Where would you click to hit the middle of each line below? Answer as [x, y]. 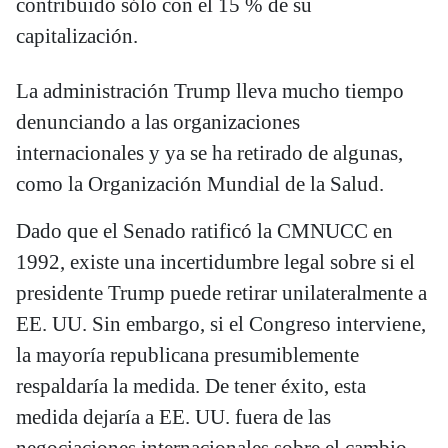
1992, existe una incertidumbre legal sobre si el [215, 262]
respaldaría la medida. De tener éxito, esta [191, 386]
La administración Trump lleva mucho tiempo [210, 91]
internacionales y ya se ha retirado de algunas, [209, 153]
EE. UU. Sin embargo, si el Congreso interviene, [221, 324]
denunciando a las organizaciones [158, 122]
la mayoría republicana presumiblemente [187, 355]
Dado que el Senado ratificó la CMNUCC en [204, 231]
